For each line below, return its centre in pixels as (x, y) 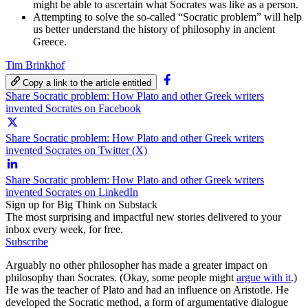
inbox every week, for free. (64, 229)
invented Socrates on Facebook (73, 108)
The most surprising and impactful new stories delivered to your (143, 217)
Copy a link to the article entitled (87, 82)
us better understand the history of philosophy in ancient (154, 29)
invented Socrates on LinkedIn (72, 192)
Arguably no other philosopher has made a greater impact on (136, 265)
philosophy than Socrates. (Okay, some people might (121, 277)
